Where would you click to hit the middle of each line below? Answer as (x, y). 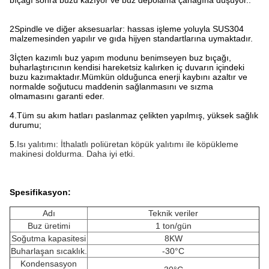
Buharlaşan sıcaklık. (49, 251)
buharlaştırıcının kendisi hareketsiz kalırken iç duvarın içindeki (127, 67)
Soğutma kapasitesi (49, 238)
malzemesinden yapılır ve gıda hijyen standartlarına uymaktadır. (131, 38)
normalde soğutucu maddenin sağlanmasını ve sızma (111, 86)
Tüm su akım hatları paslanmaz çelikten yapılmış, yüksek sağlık (138, 115)
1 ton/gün (173, 226)
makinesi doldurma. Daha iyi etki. (72, 154)
